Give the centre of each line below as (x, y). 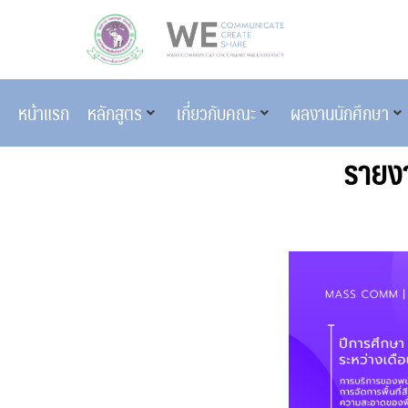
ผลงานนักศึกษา (340, 112)
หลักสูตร (115, 112)
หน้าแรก (44, 112)
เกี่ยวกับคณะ (216, 112)
